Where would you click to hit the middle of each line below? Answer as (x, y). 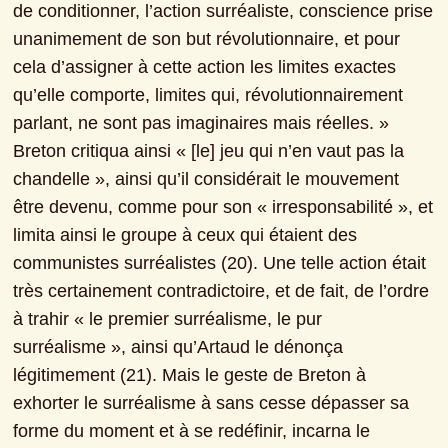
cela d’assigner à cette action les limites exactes (205, 66)
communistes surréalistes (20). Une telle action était (220, 262)
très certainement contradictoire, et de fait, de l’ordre (221, 290)
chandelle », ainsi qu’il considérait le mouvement (206, 178)
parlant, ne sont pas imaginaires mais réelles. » (201, 122)
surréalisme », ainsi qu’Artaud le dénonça (178, 346)
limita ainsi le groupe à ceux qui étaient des (185, 234)
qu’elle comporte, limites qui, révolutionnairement (208, 94)
